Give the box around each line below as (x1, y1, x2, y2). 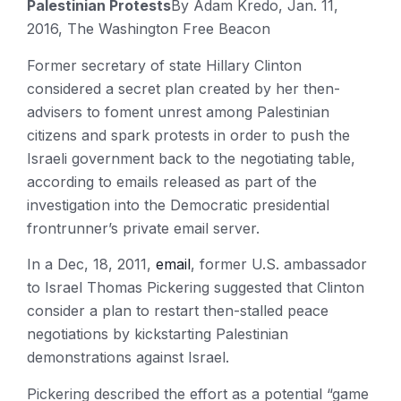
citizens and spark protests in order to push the (27, 125, 350, 144)
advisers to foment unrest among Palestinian (27, 102, 329, 121)
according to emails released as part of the (27, 172, 317, 191)
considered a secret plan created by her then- (27, 79, 340, 98)
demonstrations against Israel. (27, 348, 229, 367)
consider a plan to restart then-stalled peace (27, 302, 328, 320)
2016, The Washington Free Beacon (27, 20, 270, 38)
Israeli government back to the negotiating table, (27, 149, 355, 167)
